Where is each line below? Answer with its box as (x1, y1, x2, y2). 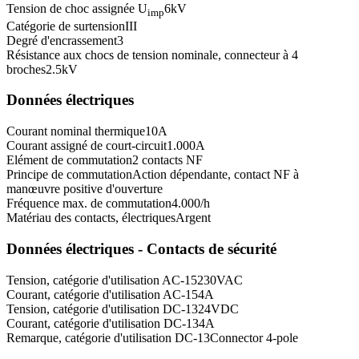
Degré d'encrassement (6, 33, 117, 47)
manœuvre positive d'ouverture (6, 182, 163, 196)
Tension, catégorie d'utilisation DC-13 (6, 301, 198, 316)
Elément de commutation (6, 153, 132, 167)
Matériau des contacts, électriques (6, 211, 175, 225)
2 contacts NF (132, 153, 203, 167)
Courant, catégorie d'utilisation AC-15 (6, 287, 198, 301)
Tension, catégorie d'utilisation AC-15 (6, 272, 197, 287)
